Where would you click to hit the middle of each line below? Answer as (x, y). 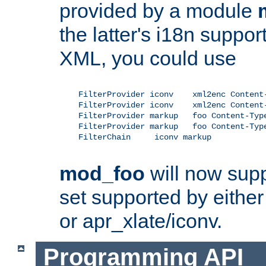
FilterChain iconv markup (135, 137)
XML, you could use (148, 58)
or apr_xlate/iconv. (141, 221)
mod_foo (102, 173)
